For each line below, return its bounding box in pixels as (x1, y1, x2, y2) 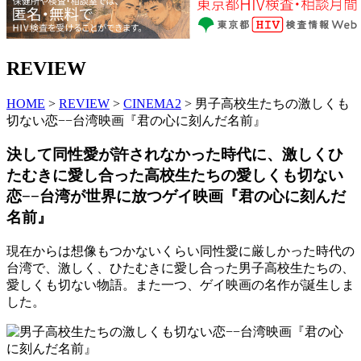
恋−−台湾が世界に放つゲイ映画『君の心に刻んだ (6, 188, 346, 205)
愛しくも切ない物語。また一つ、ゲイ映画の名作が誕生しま (6, 278, 355, 293)
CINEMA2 (123, 96, 181, 110)
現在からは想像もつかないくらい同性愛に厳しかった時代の (6, 244, 355, 259)
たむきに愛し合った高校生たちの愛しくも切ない (6, 167, 343, 185)
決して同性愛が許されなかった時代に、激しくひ (6, 146, 343, 164)
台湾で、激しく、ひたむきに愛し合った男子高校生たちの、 (6, 261, 355, 276)
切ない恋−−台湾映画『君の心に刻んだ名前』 (6, 113, 266, 127)
